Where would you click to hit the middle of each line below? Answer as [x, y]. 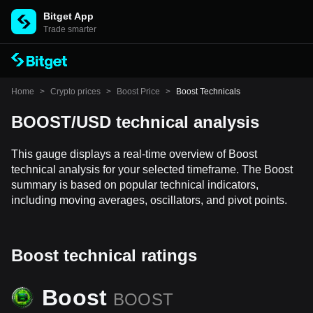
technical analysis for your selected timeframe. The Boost [152, 169]
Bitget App [68, 16]
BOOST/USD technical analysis [135, 122]
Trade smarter [70, 29]
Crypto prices [75, 92]
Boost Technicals [208, 92]
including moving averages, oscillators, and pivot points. [149, 200]
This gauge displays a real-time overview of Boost [134, 154]
